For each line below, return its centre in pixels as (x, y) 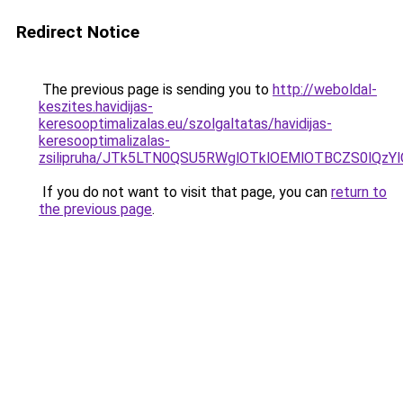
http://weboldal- (325, 90)
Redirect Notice (78, 32)
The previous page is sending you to (156, 90)
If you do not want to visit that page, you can (185, 192)
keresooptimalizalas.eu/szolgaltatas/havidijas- (185, 124)
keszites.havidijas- (96, 107)
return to (359, 192)
